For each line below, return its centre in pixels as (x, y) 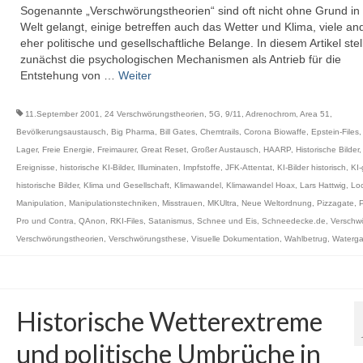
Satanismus (170, 221)
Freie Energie (67, 149)
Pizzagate (335, 203)
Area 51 (314, 114)
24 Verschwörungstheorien (154, 114)
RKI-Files (126, 221)
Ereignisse (35, 167)
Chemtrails (219, 132)
